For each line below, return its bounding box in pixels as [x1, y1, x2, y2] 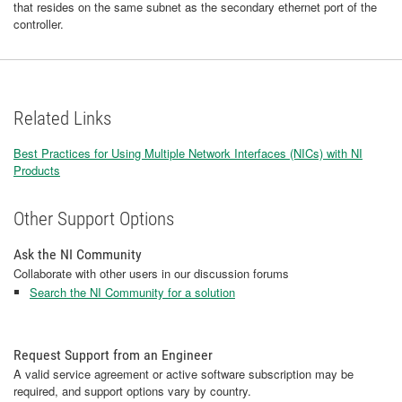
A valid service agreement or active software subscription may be [13, 365, 354, 382]
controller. [13, 15, 64, 32]
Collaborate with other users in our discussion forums [13, 265, 289, 282]
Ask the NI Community [13, 246, 142, 263]
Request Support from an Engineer [13, 346, 213, 363]
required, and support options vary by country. [13, 382, 251, 399]
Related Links [13, 108, 111, 129]
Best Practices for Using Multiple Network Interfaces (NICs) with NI [13, 144, 363, 162]
